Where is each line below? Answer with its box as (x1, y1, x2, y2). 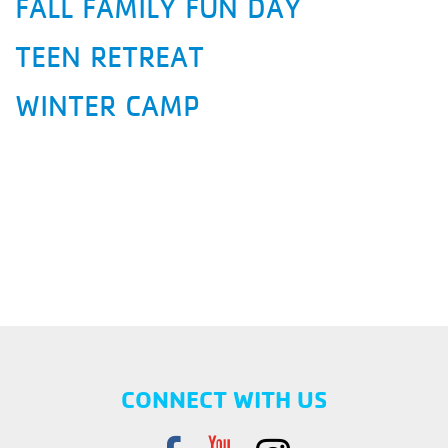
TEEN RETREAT (15, 40, 204, 74)
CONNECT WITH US (121, 384, 327, 414)
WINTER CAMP (15, 89, 199, 123)
